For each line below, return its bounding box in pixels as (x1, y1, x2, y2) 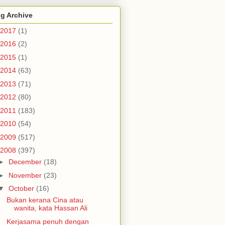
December (8, 158, 44, 166)
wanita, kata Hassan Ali (14, 204, 87, 212)
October (8, 184, 36, 193)
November (8, 171, 44, 179)
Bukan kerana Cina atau (6, 196, 83, 204)
